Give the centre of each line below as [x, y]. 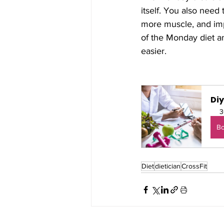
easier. [154, 51]
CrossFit [194, 166]
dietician [168, 166]
